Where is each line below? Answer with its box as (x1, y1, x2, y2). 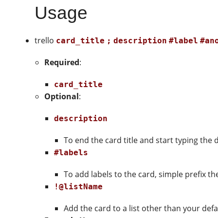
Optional (44, 91, 79, 102)
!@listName (54, 182, 103, 191)
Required (44, 56, 80, 68)
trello (35, 35, 56, 46)
